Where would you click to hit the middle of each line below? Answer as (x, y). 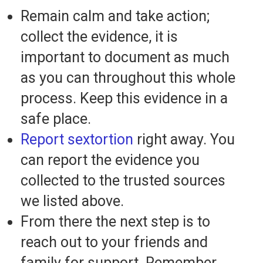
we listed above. (72, 201)
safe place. (56, 119)
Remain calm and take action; (115, 16)
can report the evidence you (110, 160)
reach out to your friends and (114, 242)
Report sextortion (77, 140)
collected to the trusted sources (123, 181)
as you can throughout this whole (128, 78)
